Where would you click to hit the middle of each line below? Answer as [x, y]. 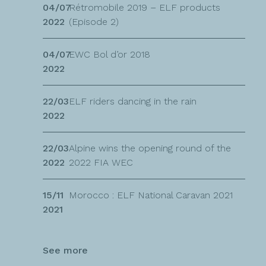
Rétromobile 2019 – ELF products [145, 7]
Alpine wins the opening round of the [150, 148]
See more [65, 250]
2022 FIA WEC [101, 162]
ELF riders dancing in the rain [133, 101]
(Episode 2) [94, 21]
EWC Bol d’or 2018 [110, 54]
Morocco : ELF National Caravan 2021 [151, 195]
